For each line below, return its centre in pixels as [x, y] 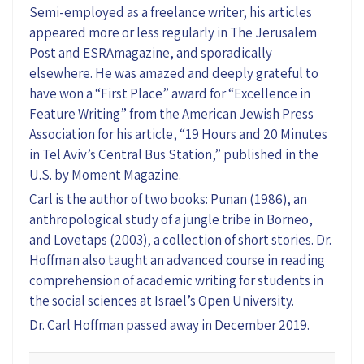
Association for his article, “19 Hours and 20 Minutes [178, 134]
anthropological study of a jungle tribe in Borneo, [171, 219]
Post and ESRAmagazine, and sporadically [151, 52]
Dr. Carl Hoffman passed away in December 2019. [169, 325]
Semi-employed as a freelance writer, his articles [171, 12]
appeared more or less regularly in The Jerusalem [173, 32]
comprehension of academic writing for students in [176, 280]
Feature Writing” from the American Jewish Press [171, 113]
